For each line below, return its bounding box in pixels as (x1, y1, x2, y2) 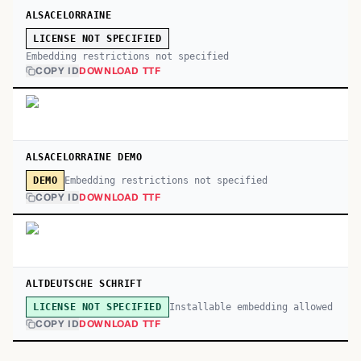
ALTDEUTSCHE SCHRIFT (26, 278, 143, 289)
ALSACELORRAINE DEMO (26, 151, 143, 163)
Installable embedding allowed (168, 301, 333, 313)
